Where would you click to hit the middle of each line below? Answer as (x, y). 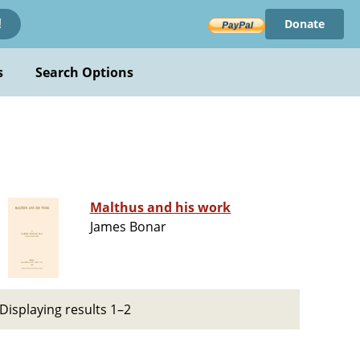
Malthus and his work (160, 208)
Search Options (84, 72)
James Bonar (128, 227)
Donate (304, 24)
